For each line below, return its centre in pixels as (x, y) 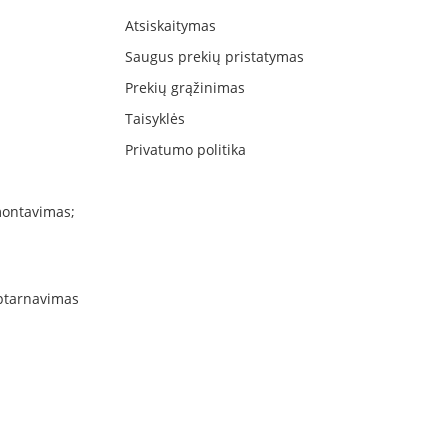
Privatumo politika (185, 149)
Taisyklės (154, 118)
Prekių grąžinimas (184, 87)
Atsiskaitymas (170, 25)
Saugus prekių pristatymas (214, 56)
